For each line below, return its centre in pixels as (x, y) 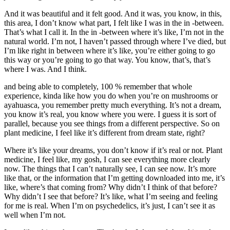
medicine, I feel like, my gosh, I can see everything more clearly (107, 159)
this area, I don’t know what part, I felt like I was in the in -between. (114, 23)
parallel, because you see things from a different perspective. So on (112, 123)
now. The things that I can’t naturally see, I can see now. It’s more (110, 168)
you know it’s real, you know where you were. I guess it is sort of (110, 114)
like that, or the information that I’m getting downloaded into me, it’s (114, 178)
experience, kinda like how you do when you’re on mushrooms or (111, 95)
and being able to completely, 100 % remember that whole (98, 86)
